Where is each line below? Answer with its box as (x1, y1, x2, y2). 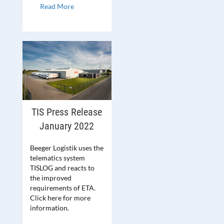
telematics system (30, 153, 85, 162)
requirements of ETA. (30, 183, 95, 192)
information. (30, 203, 69, 212)
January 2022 (39, 120, 94, 132)
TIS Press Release (31, 106, 102, 118)
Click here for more (30, 193, 90, 202)
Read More (40, 1, 74, 10)
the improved (30, 173, 71, 182)
